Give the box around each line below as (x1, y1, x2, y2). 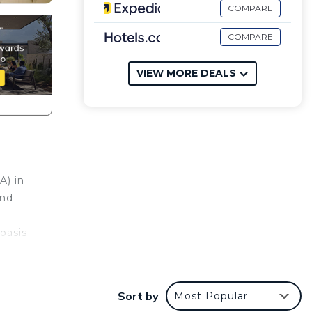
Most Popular (174, 290, 248, 303)
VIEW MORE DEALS (136, 67, 236, 79)
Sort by (118, 289, 159, 304)
